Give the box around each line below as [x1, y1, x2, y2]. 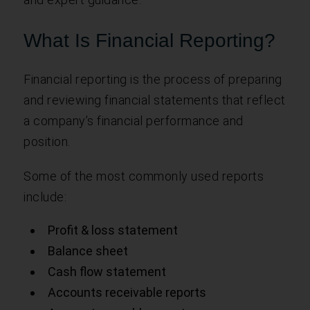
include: [24, 189, 67, 204]
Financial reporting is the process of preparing [24, 71, 282, 86]
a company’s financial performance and [24, 113, 244, 128]
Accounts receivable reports [48, 284, 207, 300]
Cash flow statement [48, 264, 167, 279]
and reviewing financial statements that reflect [24, 92, 286, 107]
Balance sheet [48, 243, 129, 258]
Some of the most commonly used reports [24, 168, 264, 183]
